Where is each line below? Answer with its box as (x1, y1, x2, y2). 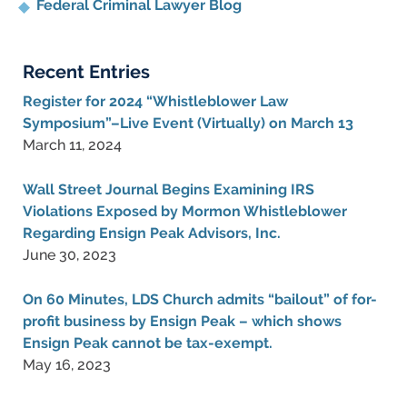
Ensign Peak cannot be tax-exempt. (23, 333, 273, 352)
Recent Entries (23, 60, 150, 83)
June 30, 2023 (23, 245, 116, 263)
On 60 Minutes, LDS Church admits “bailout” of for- (23, 290, 377, 308)
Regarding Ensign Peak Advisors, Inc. (23, 223, 281, 242)
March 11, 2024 (23, 135, 122, 154)
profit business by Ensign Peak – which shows (23, 312, 342, 330)
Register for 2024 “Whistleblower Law (23, 92, 288, 110)
